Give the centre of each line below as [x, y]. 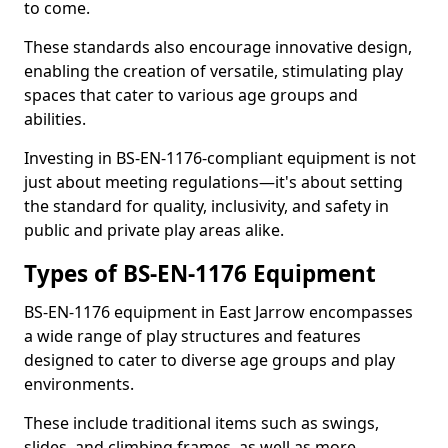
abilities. [57, 119]
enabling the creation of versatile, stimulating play [213, 71]
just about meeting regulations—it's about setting [213, 182]
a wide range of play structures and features [192, 336]
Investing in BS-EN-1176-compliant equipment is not [220, 158]
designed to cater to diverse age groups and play [209, 360]
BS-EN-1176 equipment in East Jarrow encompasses [218, 312]
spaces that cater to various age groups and [191, 95]
